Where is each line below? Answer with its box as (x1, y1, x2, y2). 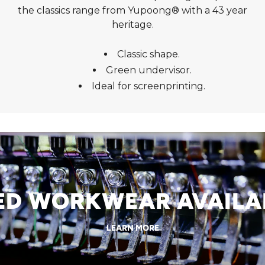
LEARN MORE (106, 222, 159, 233)
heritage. (111, 19, 154, 31)
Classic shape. (117, 49, 180, 60)
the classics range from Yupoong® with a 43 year (18, 5, 247, 17)
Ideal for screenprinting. (92, 80, 205, 92)
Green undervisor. (105, 64, 192, 76)
